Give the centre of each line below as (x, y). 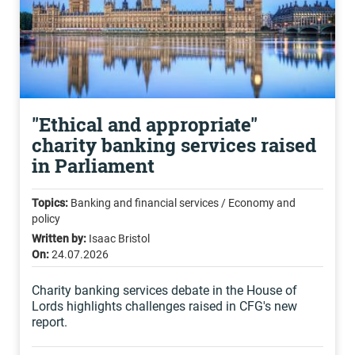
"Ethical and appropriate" (145, 124)
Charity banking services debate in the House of (164, 290)
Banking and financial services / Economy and (182, 203)
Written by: (59, 239)
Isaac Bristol (118, 239)
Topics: (50, 203)
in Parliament (93, 166)
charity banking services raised (174, 145)
